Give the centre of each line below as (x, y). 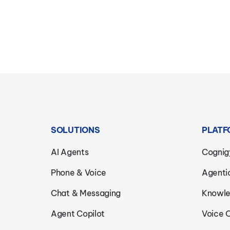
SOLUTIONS (75, 130)
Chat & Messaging (86, 193)
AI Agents (70, 152)
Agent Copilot (78, 214)
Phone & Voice (79, 173)
